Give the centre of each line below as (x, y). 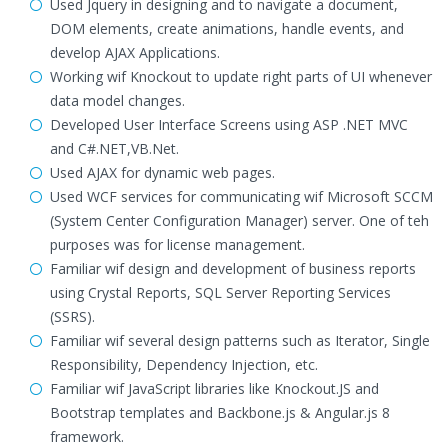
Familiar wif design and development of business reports (233, 268)
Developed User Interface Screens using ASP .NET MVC (229, 124)
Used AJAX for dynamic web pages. (162, 172)
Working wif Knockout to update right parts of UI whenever (241, 76)
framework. (87, 436)
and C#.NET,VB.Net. (114, 148)
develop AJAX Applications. (135, 52)
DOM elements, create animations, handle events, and (227, 28)
